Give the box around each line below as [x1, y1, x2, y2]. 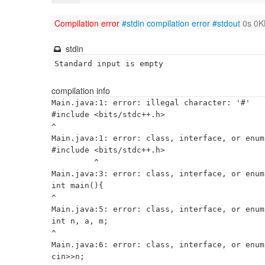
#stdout [212, 17, 240, 29]
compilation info [51, 85, 110, 96]
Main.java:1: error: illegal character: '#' [51, 98, 250, 107]
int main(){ [51, 181, 104, 190]
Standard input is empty [54, 59, 163, 68]
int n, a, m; [51, 216, 108, 225]
